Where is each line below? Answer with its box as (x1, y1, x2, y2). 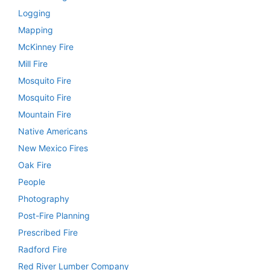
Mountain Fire (18, 108, 71, 119)
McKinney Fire (18, 41, 74, 52)
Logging (18, 7, 51, 18)
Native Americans (18, 125, 87, 136)
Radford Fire (18, 243, 67, 254)
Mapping (18, 24, 53, 35)
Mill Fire (18, 58, 48, 69)
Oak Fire (18, 159, 51, 170)
